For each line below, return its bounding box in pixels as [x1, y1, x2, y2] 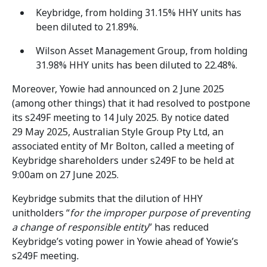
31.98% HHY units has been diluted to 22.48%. [36, 58, 237, 72]
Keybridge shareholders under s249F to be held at [12, 154, 234, 167]
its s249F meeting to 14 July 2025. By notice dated [12, 111, 229, 125]
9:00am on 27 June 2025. [12, 168, 119, 182]
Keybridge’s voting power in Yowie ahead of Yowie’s [12, 235, 238, 249]
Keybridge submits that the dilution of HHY [12, 192, 203, 206]
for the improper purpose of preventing [70, 206, 250, 220]
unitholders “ [12, 206, 70, 220]
